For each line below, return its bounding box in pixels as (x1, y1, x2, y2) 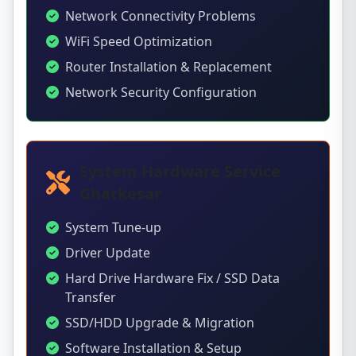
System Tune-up (65, 219, 161, 236)
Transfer (65, 288, 116, 306)
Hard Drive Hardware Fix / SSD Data (65, 269, 280, 287)
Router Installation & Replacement (65, 58, 272, 75)
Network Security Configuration (65, 83, 257, 101)
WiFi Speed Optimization (65, 33, 212, 50)
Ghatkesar (79, 183, 161, 204)
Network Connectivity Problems (65, 7, 256, 25)
